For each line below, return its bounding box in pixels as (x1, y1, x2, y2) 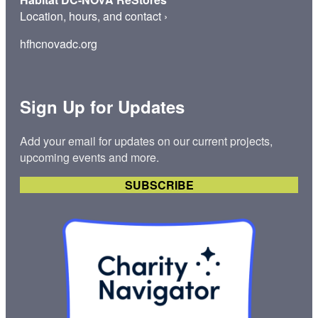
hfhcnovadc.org (20, 35, 97, 53)
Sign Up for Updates (20, 94, 185, 119)
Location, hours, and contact (20, 8, 161, 25)
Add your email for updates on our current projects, (20, 132, 273, 149)
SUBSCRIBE (124, 176, 194, 193)
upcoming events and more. (20, 148, 159, 165)
